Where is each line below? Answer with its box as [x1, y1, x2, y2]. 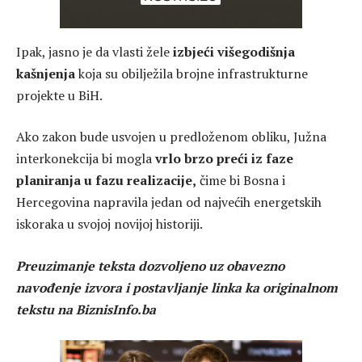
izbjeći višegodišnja [173, 42, 295, 61]
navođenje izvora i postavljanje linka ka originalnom [16, 278, 338, 297]
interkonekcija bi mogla [16, 149, 155, 168]
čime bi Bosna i [196, 171, 285, 190]
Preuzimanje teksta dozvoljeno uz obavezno [16, 256, 284, 275]
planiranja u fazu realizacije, [16, 171, 196, 190]
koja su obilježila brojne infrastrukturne [75, 64, 308, 82]
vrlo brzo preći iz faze [155, 149, 293, 168]
